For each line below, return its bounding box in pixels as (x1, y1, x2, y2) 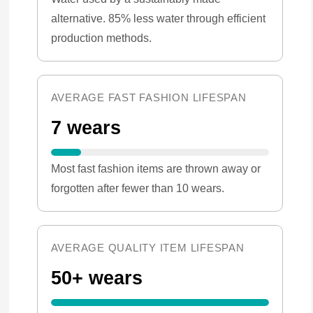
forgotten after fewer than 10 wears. (50, 181, 224, 194)
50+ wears (50, 267, 143, 289)
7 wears (50, 117, 121, 138)
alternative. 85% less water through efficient (50, 11, 265, 24)
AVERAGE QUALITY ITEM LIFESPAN (50, 241, 245, 254)
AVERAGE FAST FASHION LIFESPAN (50, 91, 247, 103)
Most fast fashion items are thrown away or (50, 161, 261, 175)
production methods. (50, 31, 152, 44)
